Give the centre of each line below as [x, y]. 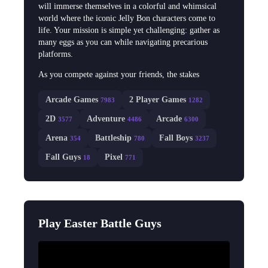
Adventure [106, 119]
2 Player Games [158, 100]
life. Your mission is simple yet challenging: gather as [129, 31]
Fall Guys [63, 157]
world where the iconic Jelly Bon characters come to [127, 19]
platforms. [56, 54]
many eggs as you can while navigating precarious [123, 42]
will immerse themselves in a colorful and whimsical [127, 7]
